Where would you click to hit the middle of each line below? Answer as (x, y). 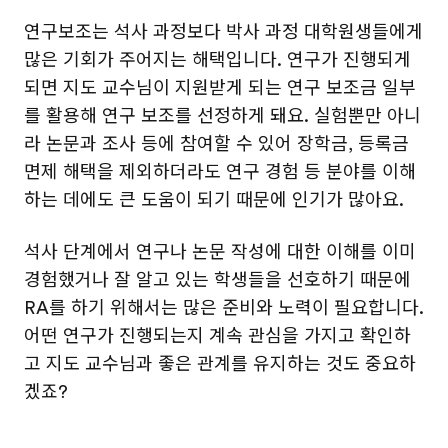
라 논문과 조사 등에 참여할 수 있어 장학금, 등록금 (216, 144)
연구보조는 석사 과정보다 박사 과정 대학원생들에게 (223, 32)
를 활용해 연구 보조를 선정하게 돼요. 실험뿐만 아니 (222, 116)
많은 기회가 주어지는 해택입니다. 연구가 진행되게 (217, 60)
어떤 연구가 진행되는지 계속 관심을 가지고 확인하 (217, 336)
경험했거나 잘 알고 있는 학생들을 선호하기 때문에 (217, 280)
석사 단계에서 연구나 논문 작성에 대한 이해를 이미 (220, 252)
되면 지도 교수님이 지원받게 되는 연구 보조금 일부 (220, 88)
